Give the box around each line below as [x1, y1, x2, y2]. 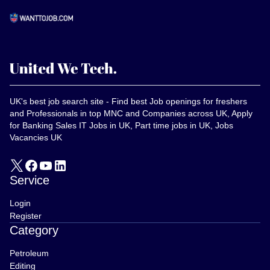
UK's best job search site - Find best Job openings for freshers [10, 96, 247, 106]
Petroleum [10, 248, 49, 258]
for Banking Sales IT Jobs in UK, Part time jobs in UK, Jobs [10, 121, 233, 130]
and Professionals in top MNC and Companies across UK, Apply [10, 108, 253, 118]
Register [10, 210, 42, 221]
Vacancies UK [10, 133, 62, 142]
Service [10, 173, 49, 187]
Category [10, 223, 58, 237]
